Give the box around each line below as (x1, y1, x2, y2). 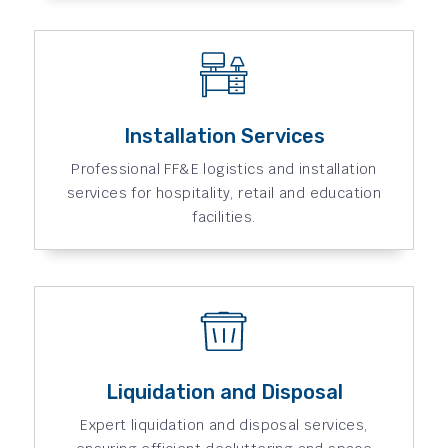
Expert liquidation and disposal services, (80, 415, 368, 434)
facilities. (192, 207, 256, 226)
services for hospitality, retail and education (66, 183, 382, 202)
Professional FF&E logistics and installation (71, 159, 377, 178)
